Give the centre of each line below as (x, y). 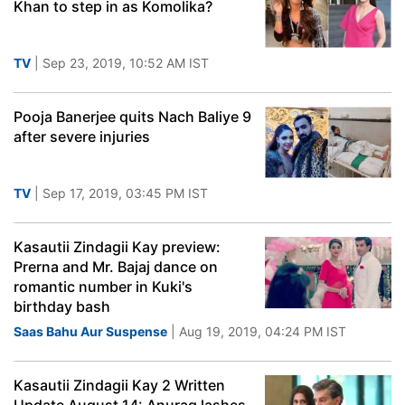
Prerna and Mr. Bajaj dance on (116, 267)
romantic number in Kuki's (103, 287)
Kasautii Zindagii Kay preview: (117, 247)
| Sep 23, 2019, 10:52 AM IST (120, 63)
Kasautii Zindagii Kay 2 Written (119, 385)
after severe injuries (82, 137)
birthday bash (62, 306)
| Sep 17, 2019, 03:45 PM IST (119, 193)
